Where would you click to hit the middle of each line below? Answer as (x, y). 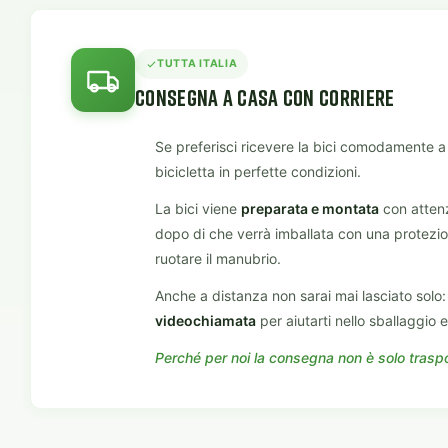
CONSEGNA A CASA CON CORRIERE (265, 97)
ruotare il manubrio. (218, 258)
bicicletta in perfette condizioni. (258, 171)
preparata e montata (310, 208)
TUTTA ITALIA (197, 64)
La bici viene (198, 208)
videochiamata (205, 320)
